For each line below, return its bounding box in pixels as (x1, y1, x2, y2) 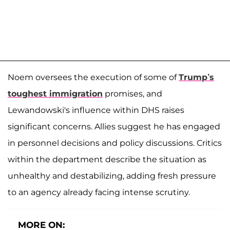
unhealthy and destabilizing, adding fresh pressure (8, 170, 216, 181)
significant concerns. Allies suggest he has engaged (8, 121, 220, 131)
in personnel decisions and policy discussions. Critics (8, 138, 222, 148)
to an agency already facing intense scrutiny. (8, 187, 190, 197)
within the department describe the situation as (8, 154, 206, 164)
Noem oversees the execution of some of (8, 72, 179, 82)
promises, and (103, 88, 162, 99)
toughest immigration (8, 88, 103, 99)
